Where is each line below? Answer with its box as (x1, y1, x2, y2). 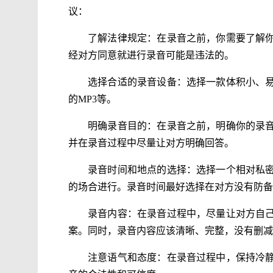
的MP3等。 (68, 94, 116, 104)
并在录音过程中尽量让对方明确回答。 (68, 138, 234, 148)
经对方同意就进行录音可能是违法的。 (68, 50, 234, 60)
